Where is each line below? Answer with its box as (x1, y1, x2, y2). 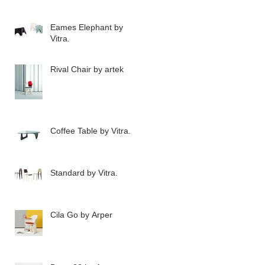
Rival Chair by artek (50, 64, 124, 74)
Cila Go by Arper (50, 209, 112, 219)
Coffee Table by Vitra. (50, 125, 131, 135)
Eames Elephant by (50, 22, 123, 32)
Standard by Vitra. (50, 167, 118, 177)
